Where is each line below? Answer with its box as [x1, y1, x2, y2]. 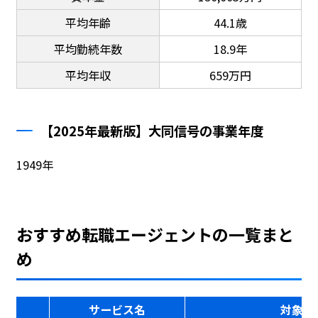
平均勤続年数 [53, 40, 122, 57]
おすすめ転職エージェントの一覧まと [16, 221, 294, 246]
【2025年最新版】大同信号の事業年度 [40, 121, 264, 140]
